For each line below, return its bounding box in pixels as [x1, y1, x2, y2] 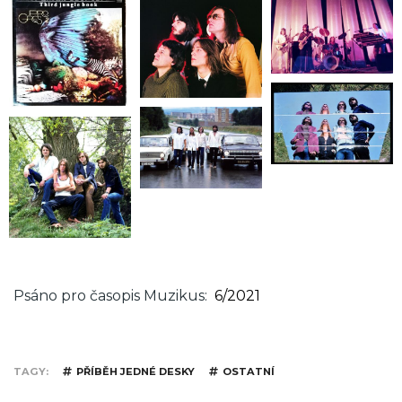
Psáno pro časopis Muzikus [13, 287, 205, 305]
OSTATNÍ [223, 365, 275, 379]
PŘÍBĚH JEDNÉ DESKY [76, 365, 195, 379]
